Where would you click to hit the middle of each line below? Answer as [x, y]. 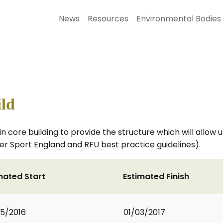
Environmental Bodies [179, 19]
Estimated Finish [156, 176]
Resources [108, 19]
